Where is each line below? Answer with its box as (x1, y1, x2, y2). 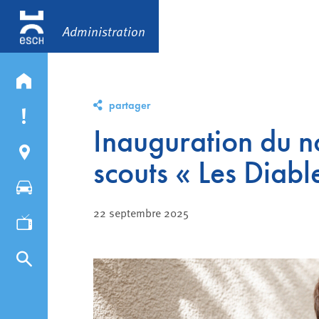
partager (108, 99, 150, 113)
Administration (63, 22, 145, 40)
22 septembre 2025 (93, 204, 189, 221)
